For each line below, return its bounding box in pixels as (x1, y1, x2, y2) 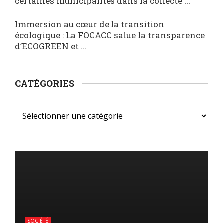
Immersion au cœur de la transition (15, 18, 164, 30)
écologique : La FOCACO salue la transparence (15, 29, 205, 41)
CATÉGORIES (15, 77, 74, 89)
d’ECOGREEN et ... (15, 40, 87, 52)
